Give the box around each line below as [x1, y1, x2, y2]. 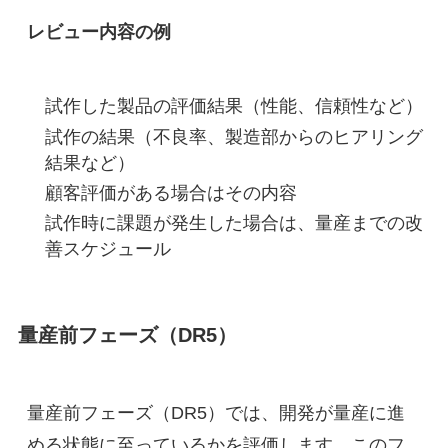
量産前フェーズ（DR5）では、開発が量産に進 [26, 402, 405, 423]
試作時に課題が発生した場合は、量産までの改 [44, 213, 423, 234]
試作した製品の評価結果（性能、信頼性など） [44, 96, 423, 117]
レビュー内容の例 [26, 22, 171, 43]
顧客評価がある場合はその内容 [44, 183, 297, 203]
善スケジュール [44, 239, 171, 260]
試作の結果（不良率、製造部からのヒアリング [44, 126, 423, 147]
